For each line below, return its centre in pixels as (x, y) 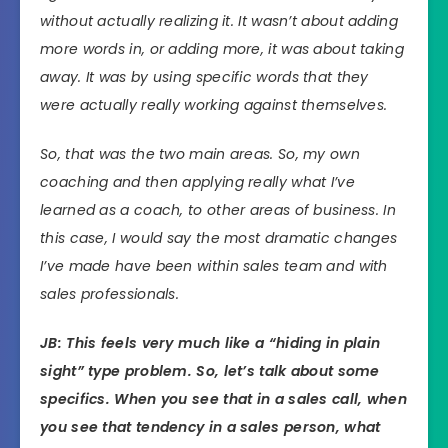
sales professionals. (110, 293)
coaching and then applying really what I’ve (197, 181)
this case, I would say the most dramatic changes (219, 237)
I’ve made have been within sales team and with (214, 265)
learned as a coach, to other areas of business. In (218, 209)
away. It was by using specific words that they (204, 76)
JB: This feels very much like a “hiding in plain (210, 342)
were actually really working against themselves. (214, 104)
